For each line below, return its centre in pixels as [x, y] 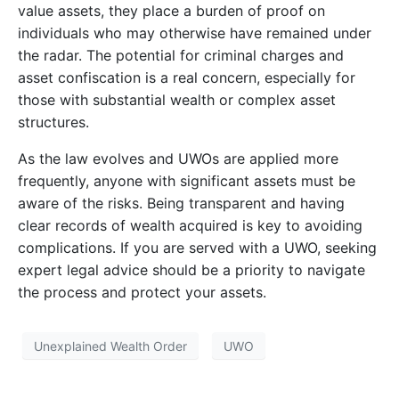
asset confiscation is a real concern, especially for [187, 77]
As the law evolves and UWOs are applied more [178, 159]
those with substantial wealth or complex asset [177, 100]
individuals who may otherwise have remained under [195, 33]
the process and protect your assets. [142, 292]
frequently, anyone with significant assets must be [187, 181]
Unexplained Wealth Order [110, 346]
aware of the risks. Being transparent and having [181, 203]
